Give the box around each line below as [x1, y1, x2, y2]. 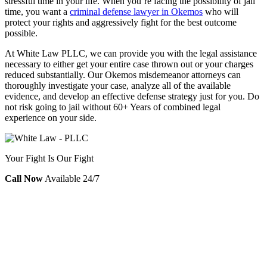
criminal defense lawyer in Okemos [70, 7, 203, 17]
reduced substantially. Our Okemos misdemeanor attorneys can [5, 70, 241, 80]
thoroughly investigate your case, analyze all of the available [5, 80, 231, 91]
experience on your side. [5, 113, 97, 123]
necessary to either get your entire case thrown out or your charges [5, 59, 253, 70]
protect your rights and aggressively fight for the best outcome [5, 17, 237, 28]
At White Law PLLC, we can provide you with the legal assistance [5, 48, 257, 59]
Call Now [5, 173, 43, 184]
